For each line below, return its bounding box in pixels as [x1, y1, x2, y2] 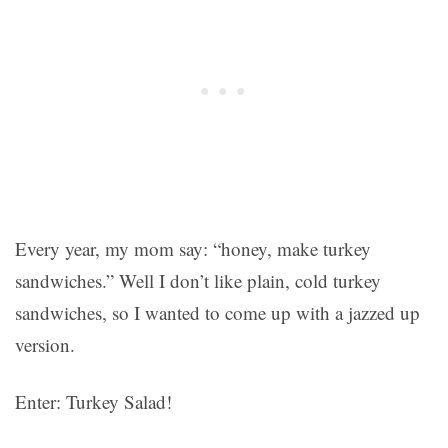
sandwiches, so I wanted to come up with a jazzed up [15, 300, 420, 326]
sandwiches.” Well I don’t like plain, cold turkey [15, 268, 381, 294]
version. [15, 332, 75, 358]
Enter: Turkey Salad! [15, 389, 172, 415]
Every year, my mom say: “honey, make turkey [15, 236, 371, 262]
